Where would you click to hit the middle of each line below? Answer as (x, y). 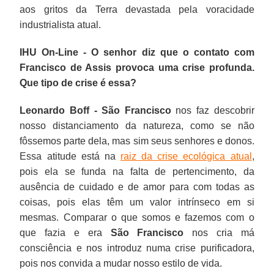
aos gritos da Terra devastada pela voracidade (137, 9)
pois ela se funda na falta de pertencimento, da (137, 171)
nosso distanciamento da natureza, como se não (137, 125)
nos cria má (219, 232)
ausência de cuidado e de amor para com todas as (137, 187)
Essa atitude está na (70, 156)
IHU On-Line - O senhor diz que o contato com (137, 52)
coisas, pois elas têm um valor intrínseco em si (137, 202)
